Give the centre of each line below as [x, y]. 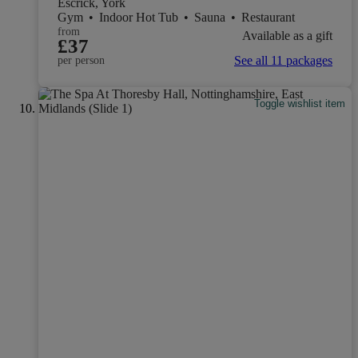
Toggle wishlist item [300, 103]
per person [81, 61]
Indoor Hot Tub [140, 18]
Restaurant [268, 18]
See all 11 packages [283, 61]
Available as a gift [287, 35]
